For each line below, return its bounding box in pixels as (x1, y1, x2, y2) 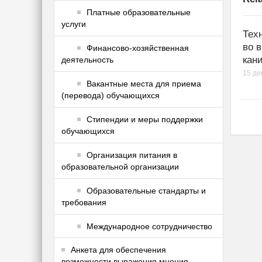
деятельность (61, 55, 113, 65)
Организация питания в (87, 150, 177, 160)
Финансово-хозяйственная (87, 43, 189, 53)
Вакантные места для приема (87, 79, 201, 89)
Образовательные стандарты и (87, 186, 206, 196)
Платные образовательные (87, 8, 191, 18)
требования (61, 198, 106, 208)
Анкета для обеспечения (71, 245, 166, 255)
